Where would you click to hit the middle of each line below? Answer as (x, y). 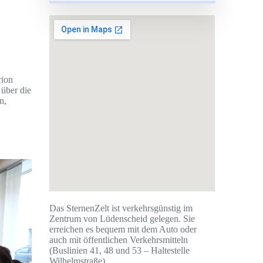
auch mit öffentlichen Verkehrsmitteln (119, 240)
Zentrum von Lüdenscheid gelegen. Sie (122, 219)
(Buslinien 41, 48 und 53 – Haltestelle (120, 251)
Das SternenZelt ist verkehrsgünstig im (121, 208)
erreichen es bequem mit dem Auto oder (123, 230)
